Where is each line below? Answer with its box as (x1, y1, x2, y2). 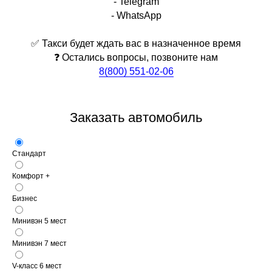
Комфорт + (12, 172, 50, 181)
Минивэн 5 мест (12, 217, 67, 226)
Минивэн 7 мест (12, 239, 67, 248)
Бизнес (12, 194, 37, 203)
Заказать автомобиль (70, 110, 202, 126)
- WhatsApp (110, 10, 161, 21)
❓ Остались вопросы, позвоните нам (54, 52, 218, 63)
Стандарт (12, 149, 46, 158)
